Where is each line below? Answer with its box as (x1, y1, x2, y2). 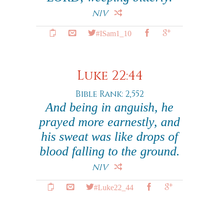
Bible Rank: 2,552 (75, 88, 144, 100)
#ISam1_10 (95, 29, 131, 37)
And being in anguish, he (45, 100, 174, 114)
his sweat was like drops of (41, 130, 178, 144)
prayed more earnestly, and (39, 115, 180, 129)
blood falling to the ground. (39, 144, 180, 158)
